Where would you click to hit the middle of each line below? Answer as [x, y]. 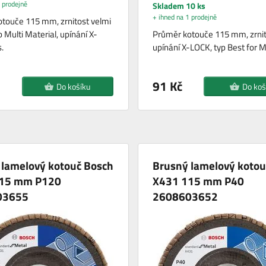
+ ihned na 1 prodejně [184, 17]
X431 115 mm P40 [198, 180]
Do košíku [74, 86]
